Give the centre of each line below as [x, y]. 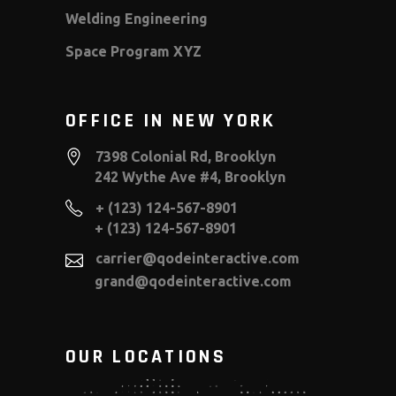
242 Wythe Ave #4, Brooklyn [190, 176]
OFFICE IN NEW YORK [171, 121]
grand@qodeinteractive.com [193, 281]
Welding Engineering [137, 19]
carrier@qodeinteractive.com [198, 258]
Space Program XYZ [133, 51]
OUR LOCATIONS [146, 357]
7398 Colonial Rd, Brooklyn [186, 156]
